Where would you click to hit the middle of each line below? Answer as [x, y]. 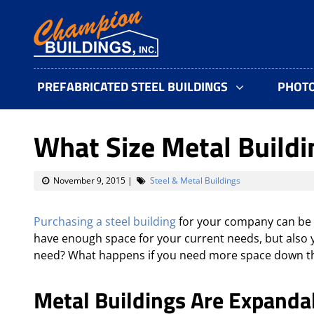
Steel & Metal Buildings [195, 180]
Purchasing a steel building [105, 221]
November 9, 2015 [87, 180]
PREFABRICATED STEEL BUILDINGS [132, 87]
